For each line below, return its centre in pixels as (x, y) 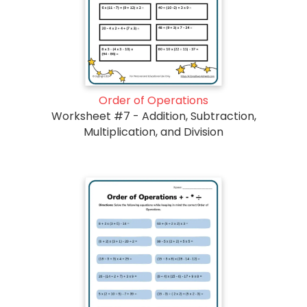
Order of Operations (153, 100)
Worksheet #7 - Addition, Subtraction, (153, 116)
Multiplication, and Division (153, 132)
